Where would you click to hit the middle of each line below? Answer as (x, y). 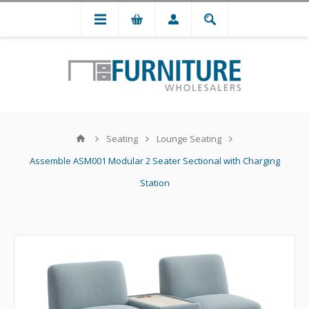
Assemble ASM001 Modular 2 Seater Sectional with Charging (154, 161)
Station (154, 183)
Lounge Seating (189, 139)
